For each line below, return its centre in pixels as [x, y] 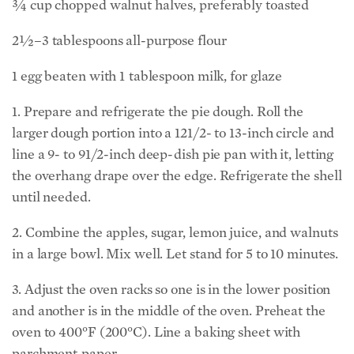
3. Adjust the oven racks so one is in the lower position [171, 289]
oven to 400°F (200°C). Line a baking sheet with [158, 332]
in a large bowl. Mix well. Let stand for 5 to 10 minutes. [175, 254]
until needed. [51, 197]
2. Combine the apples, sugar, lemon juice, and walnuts [175, 232]
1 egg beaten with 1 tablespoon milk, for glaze [147, 76]
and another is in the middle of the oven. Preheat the [169, 311]
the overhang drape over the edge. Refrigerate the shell [177, 175]
